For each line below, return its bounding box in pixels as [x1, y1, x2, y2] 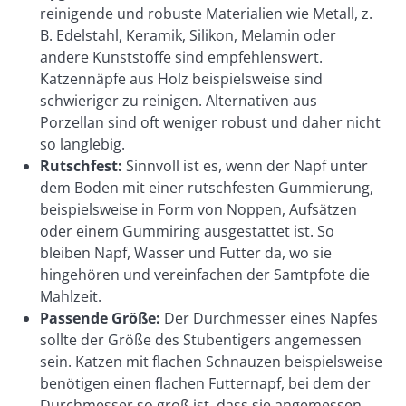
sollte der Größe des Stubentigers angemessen [40, 330, 362, 350]
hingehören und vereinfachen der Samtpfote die [40, 265, 370, 285]
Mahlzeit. [40, 286, 101, 306]
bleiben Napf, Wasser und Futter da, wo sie [40, 243, 332, 263]
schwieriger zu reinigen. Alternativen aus [40, 91, 317, 111]
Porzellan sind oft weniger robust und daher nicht [40, 112, 381, 132]
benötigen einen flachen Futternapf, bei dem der [40, 373, 371, 393]
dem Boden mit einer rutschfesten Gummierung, [40, 178, 373, 198]
